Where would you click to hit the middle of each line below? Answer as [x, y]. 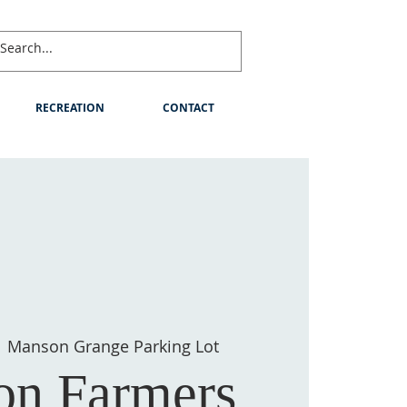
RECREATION [70, 108]
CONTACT [189, 108]
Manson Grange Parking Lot [114, 347]
